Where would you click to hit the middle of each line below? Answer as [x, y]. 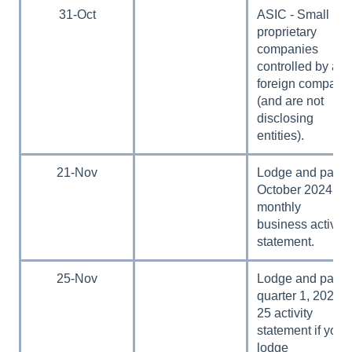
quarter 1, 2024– [303, 295]
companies [288, 49]
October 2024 [295, 189]
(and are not [291, 101]
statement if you [301, 330]
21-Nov [77, 172]
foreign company [304, 83]
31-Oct [77, 14]
